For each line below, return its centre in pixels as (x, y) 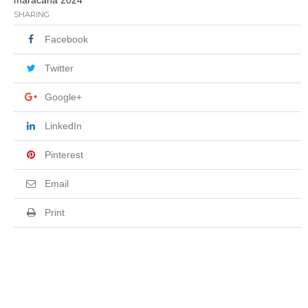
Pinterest (64, 155)
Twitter (59, 68)
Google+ (63, 97)
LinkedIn (63, 126)
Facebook (66, 39)
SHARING (32, 14)
